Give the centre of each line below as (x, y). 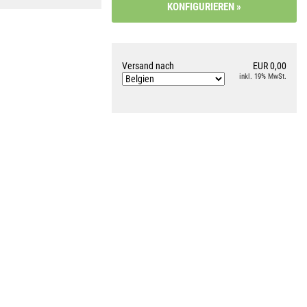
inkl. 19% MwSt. (263, 76)
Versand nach (148, 66)
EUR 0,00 (270, 66)
